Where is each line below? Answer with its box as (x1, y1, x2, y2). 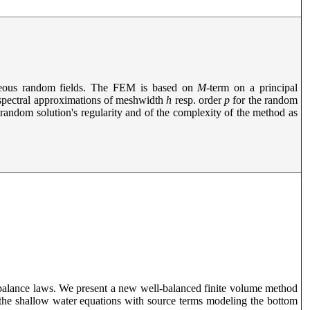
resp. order (172, 94, 225, 106)
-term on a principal (206, 82, 298, 93)
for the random (230, 94, 298, 106)
